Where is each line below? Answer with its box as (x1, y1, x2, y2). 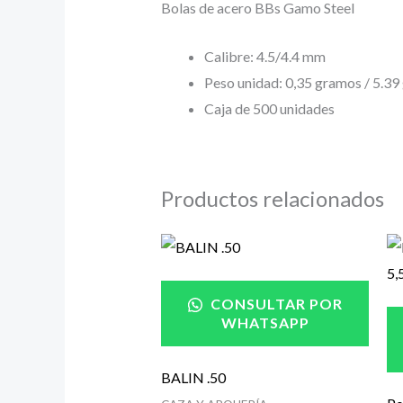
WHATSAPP (220, 313, 309, 331)
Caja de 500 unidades (203, 100, 335, 118)
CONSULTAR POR (206, 294, 343, 312)
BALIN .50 (160, 368, 226, 386)
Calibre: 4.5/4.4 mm (203, 48, 326, 66)
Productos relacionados (160, 185, 384, 212)
